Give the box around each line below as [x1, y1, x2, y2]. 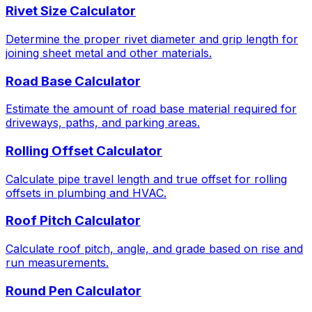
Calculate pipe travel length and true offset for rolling [6, 171, 287, 186]
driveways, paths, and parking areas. [6, 116, 200, 130]
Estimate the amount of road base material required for [6, 102, 297, 116]
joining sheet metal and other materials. [6, 45, 212, 60]
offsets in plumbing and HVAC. [6, 185, 166, 200]
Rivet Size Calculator [6, 3, 136, 19]
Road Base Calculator [6, 72, 141, 89]
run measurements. [6, 256, 109, 270]
